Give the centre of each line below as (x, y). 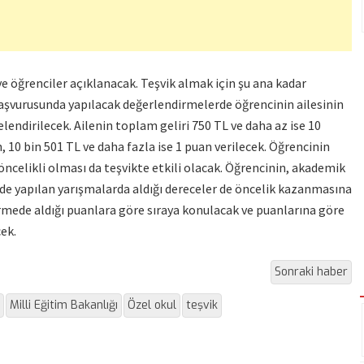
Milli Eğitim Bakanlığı (64, 305)
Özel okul (152, 305)
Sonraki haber (311, 272)
